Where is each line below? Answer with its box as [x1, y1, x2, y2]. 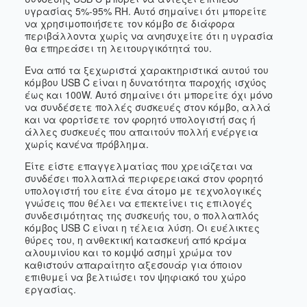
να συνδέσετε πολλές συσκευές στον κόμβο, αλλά [25, 100, 271, 114]
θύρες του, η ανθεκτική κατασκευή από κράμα [25, 233, 247, 247]
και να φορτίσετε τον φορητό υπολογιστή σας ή [25, 112, 256, 126]
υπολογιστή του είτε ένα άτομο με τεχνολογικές [25, 184, 262, 197]
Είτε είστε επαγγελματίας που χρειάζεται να [25, 159, 253, 173]
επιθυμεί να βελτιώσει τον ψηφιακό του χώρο [25, 270, 246, 284]
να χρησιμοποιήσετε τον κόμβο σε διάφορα [25, 16, 235, 30]
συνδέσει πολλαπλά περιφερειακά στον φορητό [25, 171, 263, 185]
